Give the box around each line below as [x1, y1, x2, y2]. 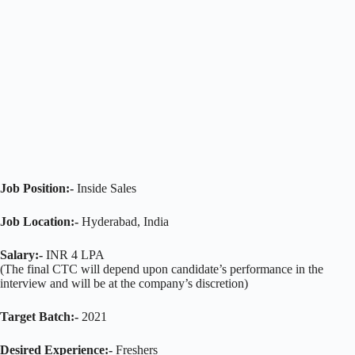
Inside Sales [77, 181, 136, 195]
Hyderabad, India [78, 214, 169, 228]
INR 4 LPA [43, 247, 105, 261]
